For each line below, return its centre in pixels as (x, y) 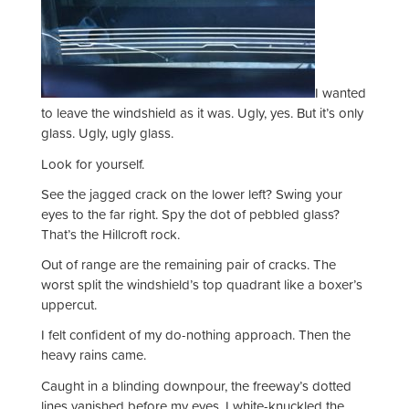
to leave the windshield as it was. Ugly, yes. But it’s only (202, 113)
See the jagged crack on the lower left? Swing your (192, 194)
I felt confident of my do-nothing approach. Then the (196, 335)
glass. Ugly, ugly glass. (107, 133)
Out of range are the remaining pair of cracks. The (189, 265)
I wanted (341, 93)
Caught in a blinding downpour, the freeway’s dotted (196, 385)
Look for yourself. (93, 163)
